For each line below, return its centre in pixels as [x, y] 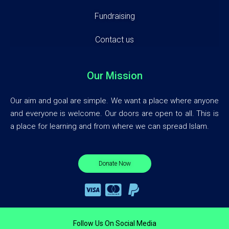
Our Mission [114, 75]
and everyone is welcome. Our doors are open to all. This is [114, 113]
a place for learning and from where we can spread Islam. [110, 126]
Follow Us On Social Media [114, 223]
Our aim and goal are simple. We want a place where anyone [114, 100]
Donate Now [114, 163]
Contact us [114, 39]
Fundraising [114, 16]
